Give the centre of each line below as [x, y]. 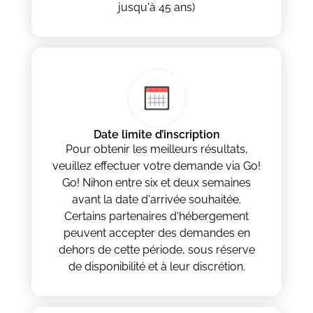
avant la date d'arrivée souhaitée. [156, 200]
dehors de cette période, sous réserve [156, 250]
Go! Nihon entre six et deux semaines [156, 183]
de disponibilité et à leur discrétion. [156, 267]
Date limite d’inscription [156, 135]
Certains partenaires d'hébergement [156, 217]
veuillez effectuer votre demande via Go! [156, 166]
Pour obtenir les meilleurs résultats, [156, 150]
